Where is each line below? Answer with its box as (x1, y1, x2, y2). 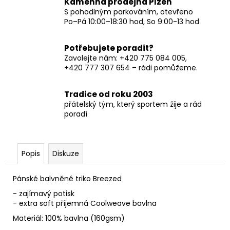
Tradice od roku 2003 (64, 88, 153, 100)
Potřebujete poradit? (64, 42, 154, 53)
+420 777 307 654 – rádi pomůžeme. (64, 62, 198, 73)
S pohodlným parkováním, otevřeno (64, 6, 193, 17)
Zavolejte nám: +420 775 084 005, (64, 52, 187, 63)
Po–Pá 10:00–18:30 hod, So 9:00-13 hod (64, 16, 199, 27)
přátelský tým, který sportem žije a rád (64, 99, 202, 109)
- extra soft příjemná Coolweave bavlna (13, 198, 157, 208)
